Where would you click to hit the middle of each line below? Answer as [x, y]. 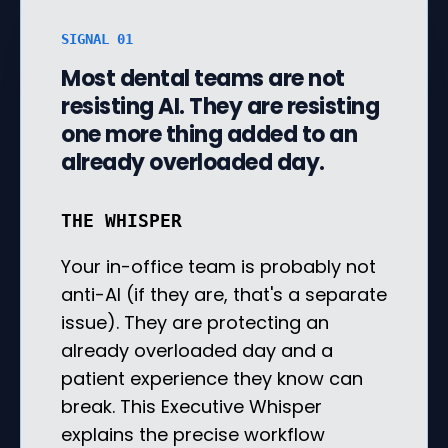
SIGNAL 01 [97, 38]
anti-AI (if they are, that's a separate [224, 294]
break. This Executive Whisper [191, 406]
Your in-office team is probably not [218, 266]
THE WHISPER [121, 220]
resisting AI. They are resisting [220, 106]
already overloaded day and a [197, 350]
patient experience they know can [212, 378]
